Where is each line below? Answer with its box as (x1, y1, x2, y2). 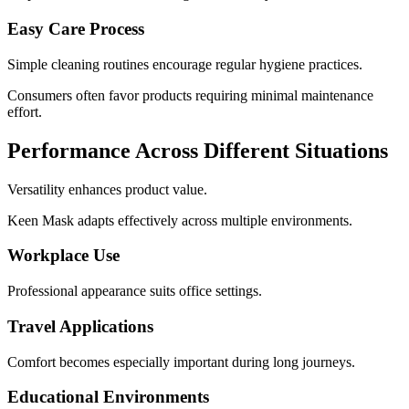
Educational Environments (7, 387, 209, 407)
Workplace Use (7, 246, 120, 266)
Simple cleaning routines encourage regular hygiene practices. (7, 56, 362, 72)
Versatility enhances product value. (7, 181, 207, 197)
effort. (7, 103, 42, 120)
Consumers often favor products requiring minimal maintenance (7, 87, 373, 103)
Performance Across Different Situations (7, 138, 388, 163)
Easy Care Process (7, 19, 144, 39)
